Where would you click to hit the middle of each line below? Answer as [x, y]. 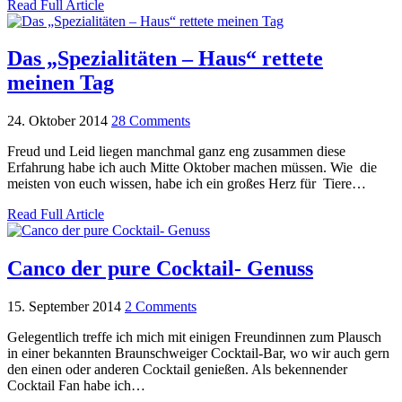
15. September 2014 [64, 307]
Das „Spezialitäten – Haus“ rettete [165, 59]
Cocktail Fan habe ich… [76, 386]
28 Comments [151, 121]
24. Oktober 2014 [57, 121]
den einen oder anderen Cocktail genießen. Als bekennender [177, 370]
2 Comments [161, 307]
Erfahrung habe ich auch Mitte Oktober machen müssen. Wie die [192, 168]
